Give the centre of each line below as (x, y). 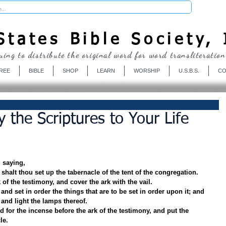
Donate (211, 7)
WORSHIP (147, 70)
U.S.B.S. (189, 70)
